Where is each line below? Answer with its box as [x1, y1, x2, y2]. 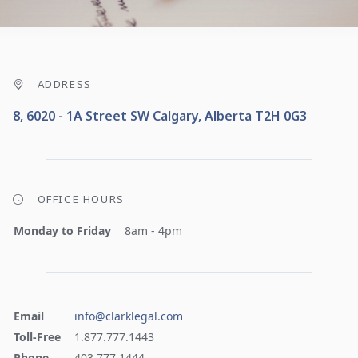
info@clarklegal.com [74, 308, 183, 324]
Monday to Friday [14, 223, 111, 238]
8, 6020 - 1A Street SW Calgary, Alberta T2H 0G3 [13, 107, 307, 125]
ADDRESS [37, 77, 92, 91]
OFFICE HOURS [37, 192, 125, 206]
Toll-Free [14, 329, 61, 344]
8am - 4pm [125, 223, 182, 238]
